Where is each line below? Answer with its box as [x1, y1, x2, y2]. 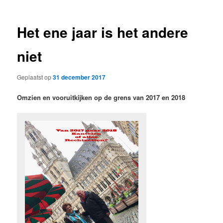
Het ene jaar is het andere [17, 22, 189, 43]
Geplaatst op [17, 72, 53, 81]
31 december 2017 [53, 72, 106, 82]
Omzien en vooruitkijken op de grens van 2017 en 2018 [17, 92, 186, 102]
